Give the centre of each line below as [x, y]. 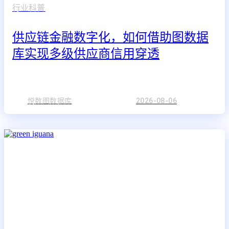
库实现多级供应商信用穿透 [86, 54]
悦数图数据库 [50, 100]
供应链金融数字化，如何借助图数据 [110, 38]
